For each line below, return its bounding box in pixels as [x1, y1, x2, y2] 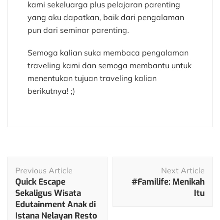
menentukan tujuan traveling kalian [27, 73, 157, 83]
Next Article [161, 165, 205, 176]
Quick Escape [15, 176, 65, 188]
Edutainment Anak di [15, 199, 96, 211]
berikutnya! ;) [27, 86, 75, 96]
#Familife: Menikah [132, 176, 205, 188]
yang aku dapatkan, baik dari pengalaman [27, 12, 184, 23]
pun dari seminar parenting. [27, 25, 129, 35]
